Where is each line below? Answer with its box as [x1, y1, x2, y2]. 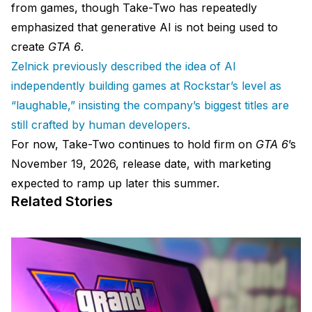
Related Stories [11, 193, 113, 210]
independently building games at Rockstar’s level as [11, 79, 281, 93]
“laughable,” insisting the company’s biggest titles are [11, 98, 289, 113]
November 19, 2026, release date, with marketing [11, 157, 271, 171]
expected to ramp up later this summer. [11, 176, 219, 191]
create [11, 40, 48, 54]
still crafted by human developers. [11, 118, 190, 132]
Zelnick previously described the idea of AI [11, 59, 236, 74]
